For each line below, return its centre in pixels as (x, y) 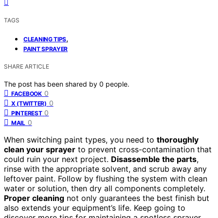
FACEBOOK (27, 93)
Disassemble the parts (154, 159)
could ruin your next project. (57, 159)
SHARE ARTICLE (27, 66)
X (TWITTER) (29, 103)
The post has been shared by (52, 84)
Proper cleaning (34, 198)
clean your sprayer (40, 149)
